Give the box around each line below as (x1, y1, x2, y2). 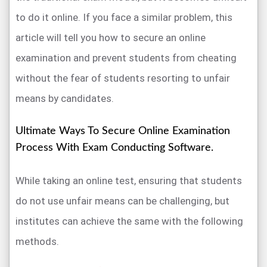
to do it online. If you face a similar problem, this (15, 11, 232, 23)
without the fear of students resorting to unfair (15, 72, 230, 84)
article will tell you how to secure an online (15, 31, 206, 44)
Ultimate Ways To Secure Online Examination (15, 125, 230, 136)
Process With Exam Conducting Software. (15, 142, 213, 153)
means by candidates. (15, 92, 114, 104)
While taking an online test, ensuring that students (15, 174, 242, 187)
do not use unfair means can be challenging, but (15, 194, 229, 207)
